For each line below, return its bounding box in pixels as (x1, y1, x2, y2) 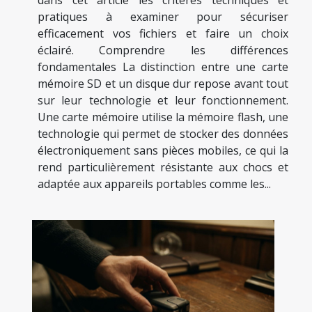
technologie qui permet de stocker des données (38, 125, 288, 141)
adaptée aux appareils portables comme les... (38, 175, 271, 192)
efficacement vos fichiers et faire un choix (38, 25, 288, 41)
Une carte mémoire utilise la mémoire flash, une (38, 109, 288, 125)
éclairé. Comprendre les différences (38, 42, 288, 58)
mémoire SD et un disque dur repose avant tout (38, 75, 288, 91)
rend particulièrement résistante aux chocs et (38, 159, 288, 175)
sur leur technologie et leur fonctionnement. (38, 92, 288, 108)
